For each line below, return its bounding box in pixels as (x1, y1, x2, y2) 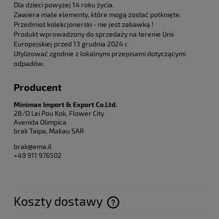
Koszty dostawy (14, 193, 105, 208)
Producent (14, 81, 62, 93)
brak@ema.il (14, 142, 51, 151)
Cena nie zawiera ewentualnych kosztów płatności (23, 202, 170, 211)
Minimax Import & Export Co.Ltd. (14, 100, 117, 109)
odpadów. (14, 59, 44, 68)
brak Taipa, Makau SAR (14, 126, 84, 135)
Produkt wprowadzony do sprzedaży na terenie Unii (14, 30, 174, 39)
